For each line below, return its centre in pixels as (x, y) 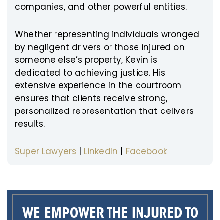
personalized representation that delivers (104, 111)
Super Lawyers (46, 151)
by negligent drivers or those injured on (100, 47)
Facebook (146, 151)
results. (30, 124)
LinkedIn (101, 151)
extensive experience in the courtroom (98, 85)
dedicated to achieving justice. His (90, 72)
